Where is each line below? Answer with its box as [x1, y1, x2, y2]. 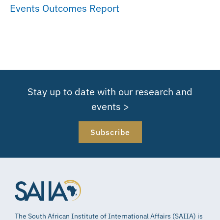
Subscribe [90, 127, 130, 137]
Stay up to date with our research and [27, 84, 192, 98]
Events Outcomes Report [10, 1, 119, 15]
